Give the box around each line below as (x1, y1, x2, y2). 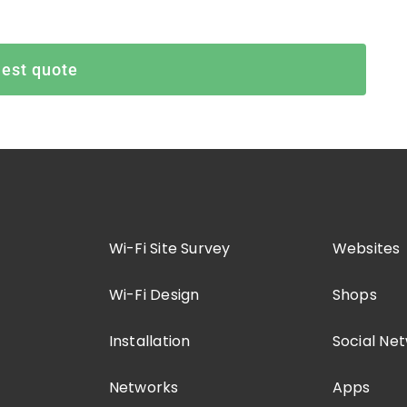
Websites (332, 237, 401, 259)
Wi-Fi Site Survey (108, 237, 231, 259)
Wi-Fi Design (108, 283, 200, 305)
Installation (108, 330, 191, 352)
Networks (108, 376, 179, 398)
